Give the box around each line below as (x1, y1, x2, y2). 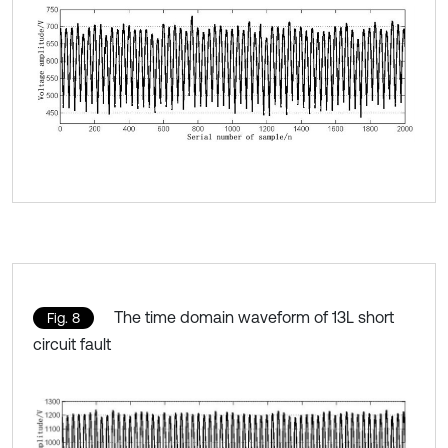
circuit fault (33, 334, 111, 353)
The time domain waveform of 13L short (114, 307, 394, 326)
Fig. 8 (47, 309, 80, 326)
